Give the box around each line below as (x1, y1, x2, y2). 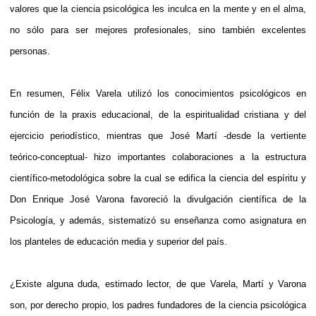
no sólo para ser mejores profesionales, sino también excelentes (10, 24, 306, 35)
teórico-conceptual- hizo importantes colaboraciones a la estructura (10, 151, 306, 162)
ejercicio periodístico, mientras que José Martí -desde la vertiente (10, 130, 306, 141)
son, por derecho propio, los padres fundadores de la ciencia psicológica (10, 299, 306, 310)
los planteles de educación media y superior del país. (10, 236, 227, 247)
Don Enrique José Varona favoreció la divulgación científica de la (10, 193, 306, 205)
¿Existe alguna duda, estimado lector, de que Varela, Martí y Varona (10, 278, 306, 289)
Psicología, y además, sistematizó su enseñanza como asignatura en (10, 214, 306, 226)
